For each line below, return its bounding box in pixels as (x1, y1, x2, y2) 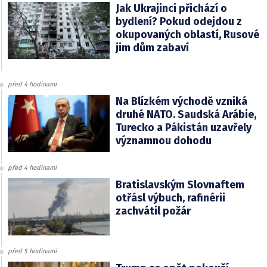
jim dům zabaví (115, 41, 189, 54)
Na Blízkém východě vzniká (115, 94, 247, 108)
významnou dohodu (115, 133, 212, 147)
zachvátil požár (115, 204, 191, 218)
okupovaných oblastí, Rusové (115, 27, 259, 41)
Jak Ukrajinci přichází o (115, 1, 227, 15)
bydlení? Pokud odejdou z (115, 14, 242, 28)
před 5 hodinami (8, 247, 57, 255)
